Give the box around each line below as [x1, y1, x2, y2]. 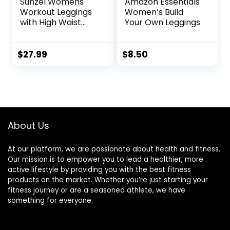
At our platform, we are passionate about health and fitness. [8, 144, 220, 155]
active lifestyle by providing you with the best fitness [8, 165, 191, 175]
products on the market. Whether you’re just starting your [8, 175, 208, 185]
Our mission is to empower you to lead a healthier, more [8, 155, 203, 165]
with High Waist [20, 16, 82, 29]
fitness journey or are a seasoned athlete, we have [8, 185, 185, 196]
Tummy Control [20, 27, 84, 39]
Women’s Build [125, 6, 184, 18]
